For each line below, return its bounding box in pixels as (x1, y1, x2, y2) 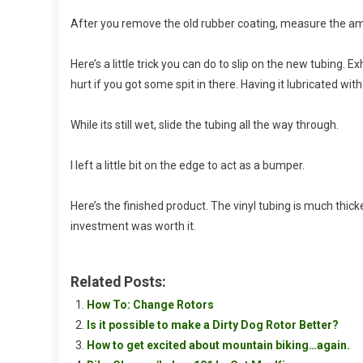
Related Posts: (70, 274, 166, 291)
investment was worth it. (70, 220, 196, 233)
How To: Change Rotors (87, 298, 214, 312)
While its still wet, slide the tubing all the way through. (70, 118, 339, 132)
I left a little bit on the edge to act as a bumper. (70, 159, 305, 173)
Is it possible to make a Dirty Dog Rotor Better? (87, 318, 339, 332)
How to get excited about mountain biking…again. (87, 339, 350, 352)
